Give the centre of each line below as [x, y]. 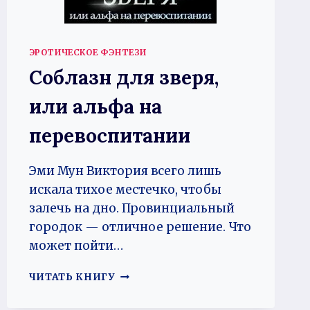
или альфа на [95, 106]
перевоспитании [109, 135]
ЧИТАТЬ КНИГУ [72, 277]
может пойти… [76, 245]
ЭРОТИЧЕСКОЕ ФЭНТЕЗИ [88, 52]
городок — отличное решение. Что [140, 227]
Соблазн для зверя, [124, 77]
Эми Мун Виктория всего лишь [125, 171]
